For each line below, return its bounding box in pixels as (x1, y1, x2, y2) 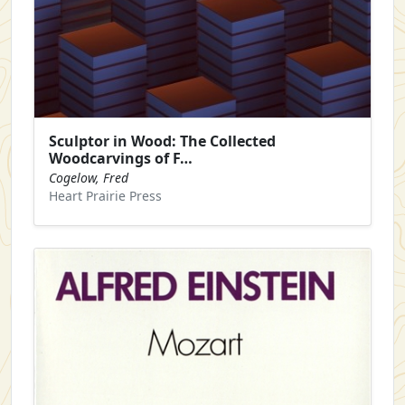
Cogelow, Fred (49, 168, 128, 186)
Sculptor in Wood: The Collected (49, 130, 276, 151)
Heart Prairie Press (49, 186, 162, 204)
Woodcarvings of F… (49, 147, 193, 168)
